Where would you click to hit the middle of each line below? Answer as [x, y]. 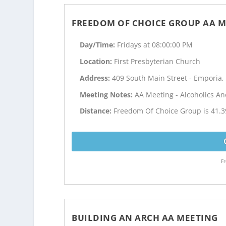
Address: [96, 78]
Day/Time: [99, 45]
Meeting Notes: [107, 94]
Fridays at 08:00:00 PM [155, 45]
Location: [97, 61]
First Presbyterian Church [157, 61]
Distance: [97, 111]
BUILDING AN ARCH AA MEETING [145, 218]
